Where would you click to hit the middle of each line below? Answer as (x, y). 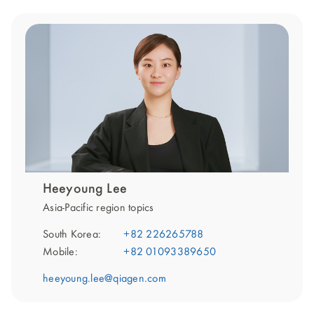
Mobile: (60, 252)
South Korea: (72, 234)
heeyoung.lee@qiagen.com (104, 279)
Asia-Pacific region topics (98, 208)
